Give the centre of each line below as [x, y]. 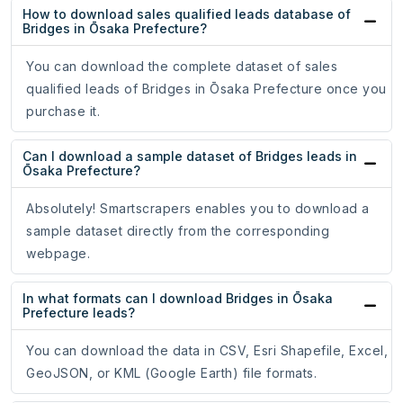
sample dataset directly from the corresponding [178, 231]
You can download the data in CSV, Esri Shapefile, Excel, [207, 351]
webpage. [58, 254]
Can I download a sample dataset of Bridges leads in [190, 157]
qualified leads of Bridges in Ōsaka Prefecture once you [206, 89]
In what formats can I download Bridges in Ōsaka [178, 299]
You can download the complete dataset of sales [182, 67]
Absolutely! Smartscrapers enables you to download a [198, 209]
